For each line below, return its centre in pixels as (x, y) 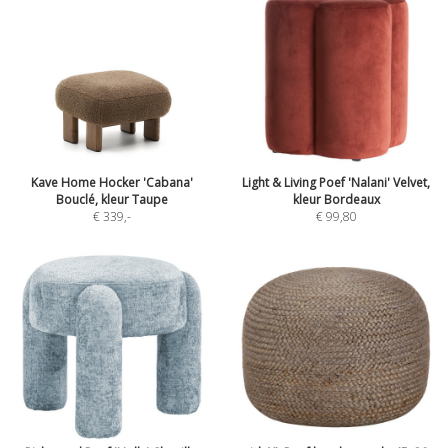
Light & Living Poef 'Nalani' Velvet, (336, 182)
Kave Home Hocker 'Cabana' (112, 182)
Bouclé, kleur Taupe (112, 199)
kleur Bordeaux (336, 199)
